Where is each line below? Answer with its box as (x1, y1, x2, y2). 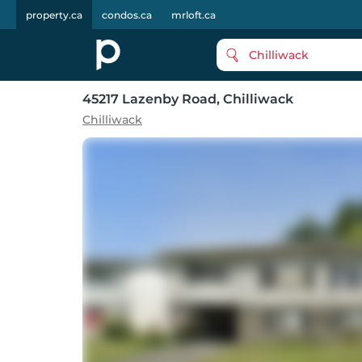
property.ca (26, 9, 82, 21)
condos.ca (102, 9, 152, 21)
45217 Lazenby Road (82, 91, 217, 107)
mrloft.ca (171, 9, 216, 21)
